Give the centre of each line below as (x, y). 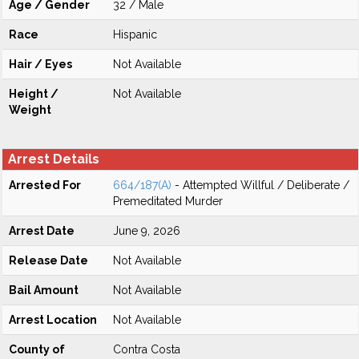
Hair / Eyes (40, 64)
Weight (30, 110)
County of (37, 349)
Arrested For (45, 185)
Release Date (48, 260)
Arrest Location (53, 320)
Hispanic (135, 34)
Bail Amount (44, 290)
